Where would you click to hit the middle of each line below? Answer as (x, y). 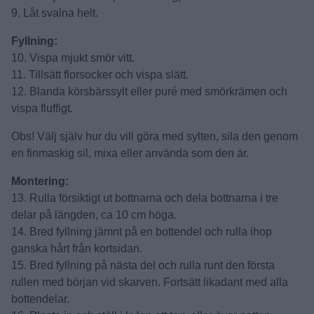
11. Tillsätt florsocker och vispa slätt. (100, 75)
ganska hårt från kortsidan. (77, 248)
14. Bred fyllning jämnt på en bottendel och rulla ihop (142, 232)
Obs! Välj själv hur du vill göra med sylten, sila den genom (155, 136)
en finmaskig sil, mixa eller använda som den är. (130, 153)
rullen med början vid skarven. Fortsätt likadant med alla (150, 282)
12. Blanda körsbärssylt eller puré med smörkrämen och (149, 91)
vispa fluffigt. (42, 108)
